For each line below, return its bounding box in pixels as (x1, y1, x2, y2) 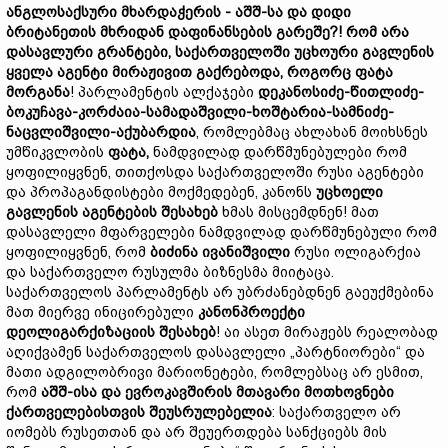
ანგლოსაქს (6, 4, 89, 20)
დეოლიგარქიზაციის (6, 324, 159, 340)
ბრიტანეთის (6, 24, 100, 40)
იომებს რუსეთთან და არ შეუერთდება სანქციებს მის (6, 424, 387, 440)
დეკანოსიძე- (258, 84, 350, 100)
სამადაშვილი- (146, 104, 252, 120)
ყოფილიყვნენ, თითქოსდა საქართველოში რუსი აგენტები (6, 164, 424, 180)
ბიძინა (150, 244, 202, 260)
